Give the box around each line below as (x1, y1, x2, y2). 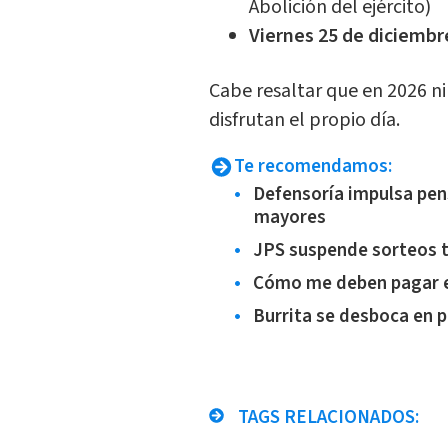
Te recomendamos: (233, 153, 392, 181)
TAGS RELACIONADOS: (233, 404, 419, 432)
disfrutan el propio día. (208, 106, 400, 135)
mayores (253, 204, 326, 232)
